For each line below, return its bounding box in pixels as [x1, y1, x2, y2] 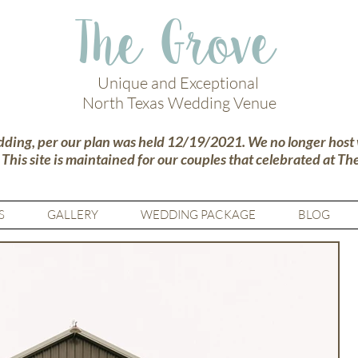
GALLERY [46, 207, 98, 222]
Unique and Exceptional [97, 73, 262, 93]
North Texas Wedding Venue [82, 93, 276, 113]
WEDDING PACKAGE [140, 207, 256, 222]
